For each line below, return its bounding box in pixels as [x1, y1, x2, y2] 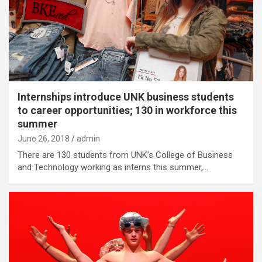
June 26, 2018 [18, 133, 70, 143]
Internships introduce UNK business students [18, 90, 234, 103]
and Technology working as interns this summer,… [18, 161, 208, 173]
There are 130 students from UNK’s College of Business [18, 149, 233, 160]
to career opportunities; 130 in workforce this [18, 104, 237, 116]
